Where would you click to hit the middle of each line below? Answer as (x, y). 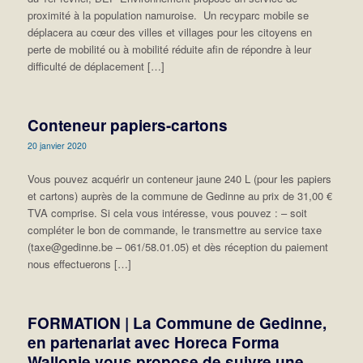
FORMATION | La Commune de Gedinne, (177, 322)
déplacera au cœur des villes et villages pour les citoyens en (169, 32)
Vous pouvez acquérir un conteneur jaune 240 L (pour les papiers (179, 178)
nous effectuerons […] (79, 263)
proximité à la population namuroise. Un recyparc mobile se (168, 15)
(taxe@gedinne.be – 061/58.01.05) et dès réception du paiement (177, 246)
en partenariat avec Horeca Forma (153, 342)
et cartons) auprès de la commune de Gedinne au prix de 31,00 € (179, 195)
